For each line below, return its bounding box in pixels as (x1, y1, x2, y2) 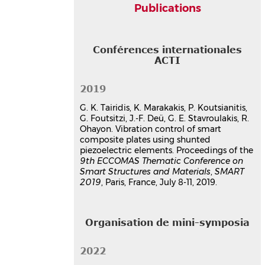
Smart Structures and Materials (80, 166, 211, 177)
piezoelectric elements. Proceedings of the (80, 144, 254, 156)
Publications (134, 1, 201, 15)
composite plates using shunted (80, 134, 211, 145)
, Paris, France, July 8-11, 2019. (101, 176, 218, 188)
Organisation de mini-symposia (85, 216, 250, 228)
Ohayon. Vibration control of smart (80, 123, 222, 134)
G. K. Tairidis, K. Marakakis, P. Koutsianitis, (80, 102, 248, 113)
